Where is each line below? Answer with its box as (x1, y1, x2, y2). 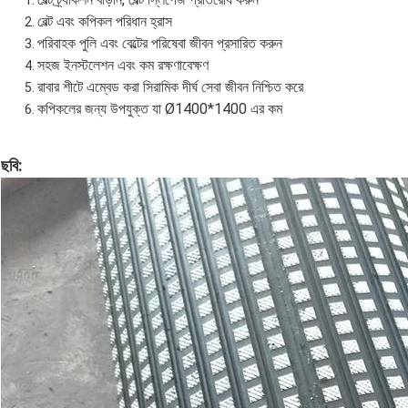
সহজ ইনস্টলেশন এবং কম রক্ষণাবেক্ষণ (37, 56, 209, 75)
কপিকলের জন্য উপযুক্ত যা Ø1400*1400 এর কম (37, 100, 282, 118)
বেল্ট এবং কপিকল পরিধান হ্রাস (37, 13, 172, 31)
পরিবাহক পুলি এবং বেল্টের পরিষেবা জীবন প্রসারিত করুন (37, 35, 282, 53)
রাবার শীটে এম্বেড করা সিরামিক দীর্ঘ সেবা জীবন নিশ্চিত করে (37, 78, 303, 97)
